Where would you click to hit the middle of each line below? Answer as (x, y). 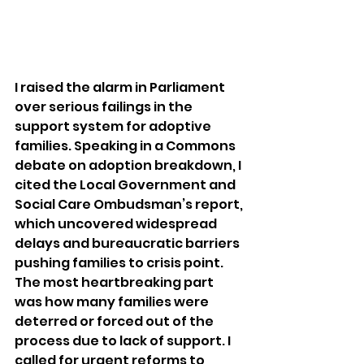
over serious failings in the (105, 106)
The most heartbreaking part (115, 282)
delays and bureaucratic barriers (128, 243)
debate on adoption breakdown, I (129, 165)
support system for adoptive (114, 126)
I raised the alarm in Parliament (121, 87)
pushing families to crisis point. (119, 262)
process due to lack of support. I (124, 340)
